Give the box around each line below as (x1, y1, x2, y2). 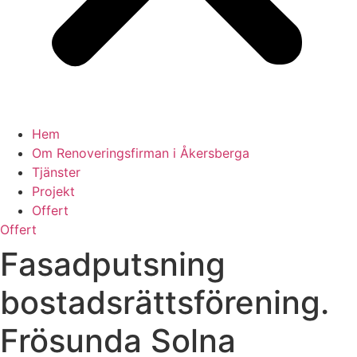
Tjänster (32, 164, 80, 180)
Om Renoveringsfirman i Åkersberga (32, 145, 249, 161)
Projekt (32, 183, 75, 199)
